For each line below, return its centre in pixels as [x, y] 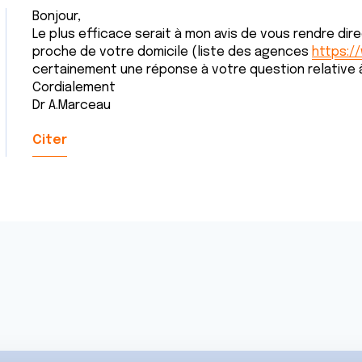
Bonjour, [57, 17]
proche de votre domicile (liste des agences [172, 52]
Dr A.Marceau [72, 105]
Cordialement [74, 88]
